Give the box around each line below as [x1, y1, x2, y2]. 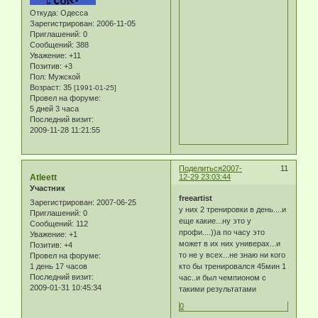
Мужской [46, 72, 80, 82]
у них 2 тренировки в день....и [179, 204, 287, 214]
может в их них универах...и [179, 238, 281, 248]
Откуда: [30, 9, 58, 18]
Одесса [58, 9, 88, 18]
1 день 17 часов [30, 261, 87, 270]
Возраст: [30, 83, 61, 92]
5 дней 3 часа [30, 104, 79, 114]
